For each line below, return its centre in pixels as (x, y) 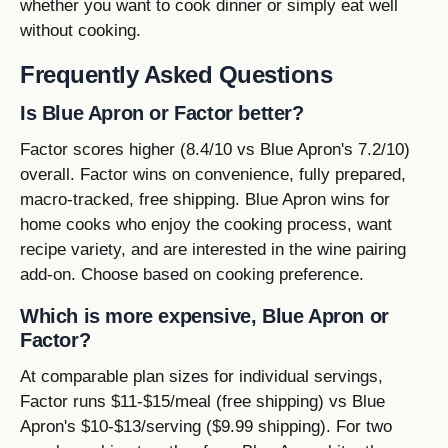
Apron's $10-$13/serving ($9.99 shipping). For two (206, 427)
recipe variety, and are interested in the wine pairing (213, 249)
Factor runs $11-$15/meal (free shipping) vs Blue (202, 402)
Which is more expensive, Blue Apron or (204, 316)
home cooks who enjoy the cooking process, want (206, 224)
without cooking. (80, 31)
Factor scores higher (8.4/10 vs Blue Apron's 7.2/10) (215, 149)
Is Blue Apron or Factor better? (162, 112)
